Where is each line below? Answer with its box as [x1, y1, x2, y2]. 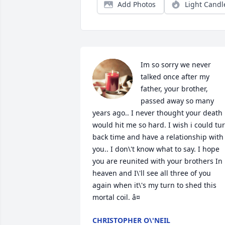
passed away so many [141, 96, 214, 105]
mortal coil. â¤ [92, 192, 140, 202]
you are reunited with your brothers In [92, 156, 222, 166]
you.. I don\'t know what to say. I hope [92, 144, 219, 154]
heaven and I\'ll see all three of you [92, 168, 211, 178]
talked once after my [141, 72, 209, 81]
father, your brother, [141, 84, 208, 93]
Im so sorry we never [141, 60, 211, 69]
